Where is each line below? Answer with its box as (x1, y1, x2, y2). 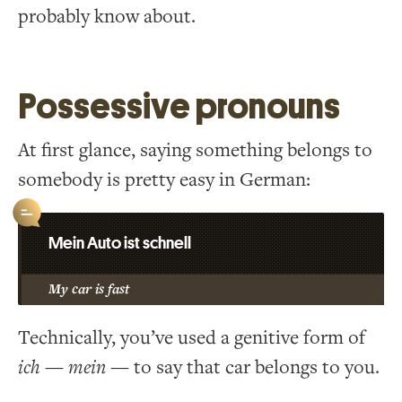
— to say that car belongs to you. (106, 354, 380, 380)
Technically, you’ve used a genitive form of (18, 325, 365, 350)
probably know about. (18, 4, 196, 29)
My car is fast (48, 280, 129, 298)
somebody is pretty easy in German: (18, 167, 310, 192)
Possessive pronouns (18, 84, 340, 127)
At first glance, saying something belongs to (18, 137, 372, 162)
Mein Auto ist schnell (48, 233, 191, 251)
